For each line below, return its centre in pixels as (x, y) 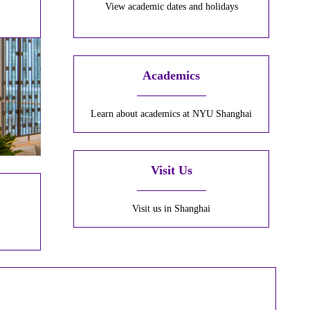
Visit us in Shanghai (172, 209)
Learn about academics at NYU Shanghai (172, 114)
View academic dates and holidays (171, 7)
